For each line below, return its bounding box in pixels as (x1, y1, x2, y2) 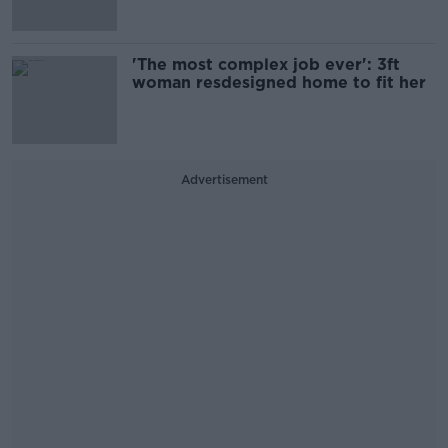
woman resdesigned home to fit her (132, 73, 426, 93)
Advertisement (180, 172, 268, 188)
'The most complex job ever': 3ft (132, 55, 400, 75)
